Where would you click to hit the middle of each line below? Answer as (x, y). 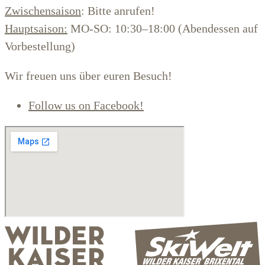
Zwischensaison (43, 10)
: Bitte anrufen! (118, 10)
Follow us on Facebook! (86, 105)
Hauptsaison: (36, 28)
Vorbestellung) (40, 46)
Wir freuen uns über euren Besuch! (88, 75)
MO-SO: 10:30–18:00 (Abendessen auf (163, 28)
